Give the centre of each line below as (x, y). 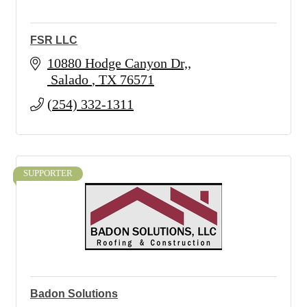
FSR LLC (54, 40)
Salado (71, 79)
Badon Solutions (74, 294)
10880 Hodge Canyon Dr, (118, 63)
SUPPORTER (48, 173)
